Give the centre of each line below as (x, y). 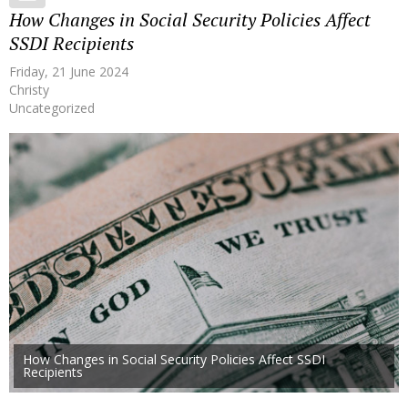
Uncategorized (52, 107)
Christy (29, 89)
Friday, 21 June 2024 (69, 71)
